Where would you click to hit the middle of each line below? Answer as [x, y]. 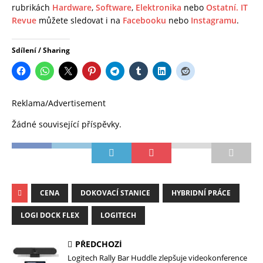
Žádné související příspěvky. [67, 124]
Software [114, 7]
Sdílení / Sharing [41, 50]
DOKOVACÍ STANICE [115, 193]
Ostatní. [222, 7]
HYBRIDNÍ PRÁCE [201, 193]
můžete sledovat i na [80, 20]
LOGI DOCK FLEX [50, 215]
